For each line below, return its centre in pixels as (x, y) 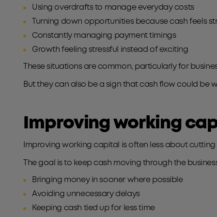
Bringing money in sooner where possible (108, 180)
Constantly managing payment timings (104, 36)
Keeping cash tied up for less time (95, 208)
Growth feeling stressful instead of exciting (112, 50)
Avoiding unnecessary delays (86, 194)
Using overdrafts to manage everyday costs (113, 8)
